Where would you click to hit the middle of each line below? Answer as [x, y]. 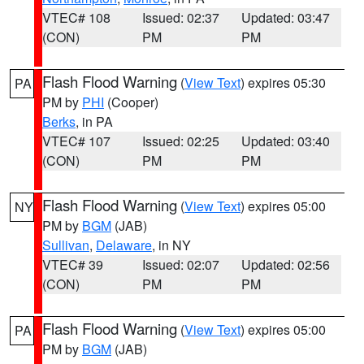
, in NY [171, 245]
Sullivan [66, 245]
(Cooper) [131, 102]
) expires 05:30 [283, 82]
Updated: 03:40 [286, 141]
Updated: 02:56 [286, 264]
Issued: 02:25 [180, 141]
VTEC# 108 [76, 17]
